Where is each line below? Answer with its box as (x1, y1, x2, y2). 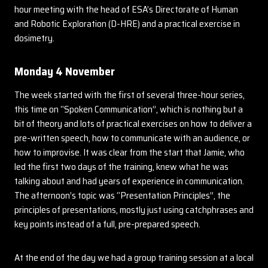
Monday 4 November (14, 62, 115, 80)
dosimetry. (14, 31, 54, 45)
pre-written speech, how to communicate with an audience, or (14, 130, 250, 145)
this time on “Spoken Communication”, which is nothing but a (14, 102, 243, 117)
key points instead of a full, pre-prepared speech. (14, 217, 200, 232)
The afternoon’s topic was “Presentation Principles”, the (14, 188, 230, 203)
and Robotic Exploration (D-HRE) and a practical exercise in (14, 16, 240, 31)
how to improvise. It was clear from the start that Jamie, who (14, 145, 245, 160)
